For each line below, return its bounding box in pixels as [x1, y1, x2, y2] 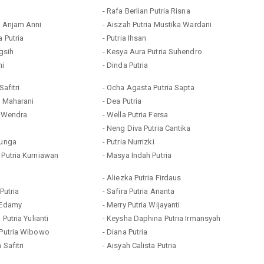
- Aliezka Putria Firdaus [102, 173, 181, 182]
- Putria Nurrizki [102, 137, 154, 146]
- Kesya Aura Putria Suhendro [102, 47, 202, 56]
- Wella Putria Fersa [102, 110, 168, 119]
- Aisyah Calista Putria [102, 240, 177, 250]
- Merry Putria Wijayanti [102, 200, 180, 209]
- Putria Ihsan [102, 33, 147, 42]
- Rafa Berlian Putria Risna [102, 6, 190, 15]
